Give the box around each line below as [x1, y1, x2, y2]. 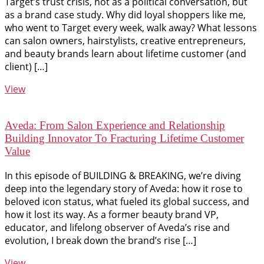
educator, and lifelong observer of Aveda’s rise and [5, 221, 230, 234]
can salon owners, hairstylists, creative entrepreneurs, [5, 34, 246, 47]
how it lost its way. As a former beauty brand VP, [5, 208, 219, 221]
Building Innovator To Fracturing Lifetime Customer [5, 132, 244, 145]
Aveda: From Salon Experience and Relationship [5, 119, 225, 132]
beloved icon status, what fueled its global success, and [5, 195, 249, 208]
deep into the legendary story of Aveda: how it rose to [5, 182, 243, 195]
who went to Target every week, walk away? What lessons [5, 21, 257, 34]
